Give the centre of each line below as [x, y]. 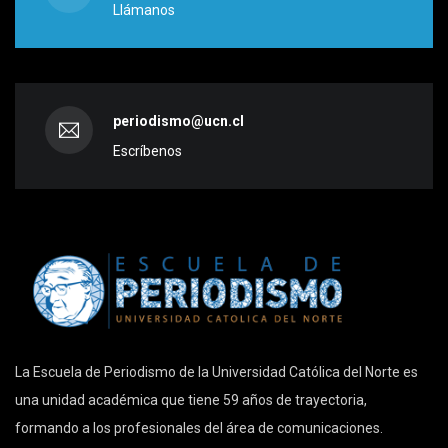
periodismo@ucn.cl [178, 120]
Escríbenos [147, 150]
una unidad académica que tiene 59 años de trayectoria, [191, 399]
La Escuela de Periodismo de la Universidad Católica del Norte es [216, 371]
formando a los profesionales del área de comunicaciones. [199, 427]
